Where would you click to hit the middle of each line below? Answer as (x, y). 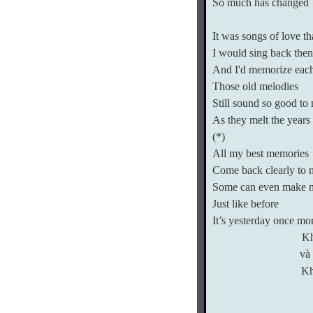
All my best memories (261, 153)
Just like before (246, 204)
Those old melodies (255, 86)
